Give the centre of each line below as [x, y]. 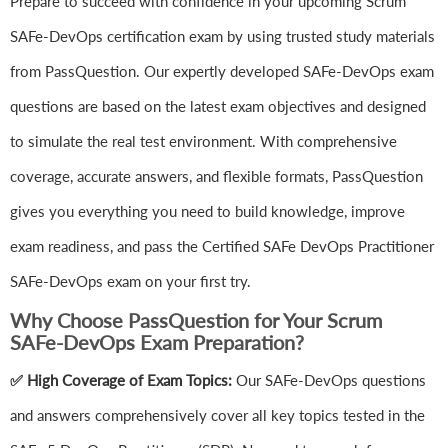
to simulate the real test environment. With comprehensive [203, 141]
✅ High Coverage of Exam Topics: [123, 380]
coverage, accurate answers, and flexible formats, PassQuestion [216, 176]
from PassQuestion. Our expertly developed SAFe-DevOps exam [222, 71]
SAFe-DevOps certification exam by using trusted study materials [222, 36]
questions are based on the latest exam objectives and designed [218, 106]
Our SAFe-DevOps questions [331, 380]
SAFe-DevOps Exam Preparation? [157, 342]
